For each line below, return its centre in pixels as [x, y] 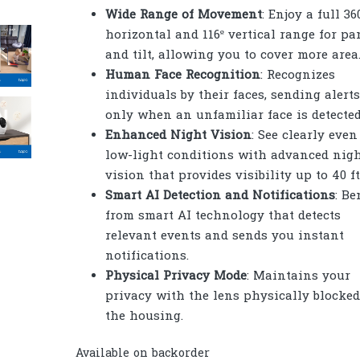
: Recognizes [298, 75]
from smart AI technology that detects [223, 216]
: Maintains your [299, 276]
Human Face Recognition [183, 75]
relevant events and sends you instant [225, 236]
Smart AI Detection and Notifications [220, 196]
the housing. [144, 316]
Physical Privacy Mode [176, 276]
